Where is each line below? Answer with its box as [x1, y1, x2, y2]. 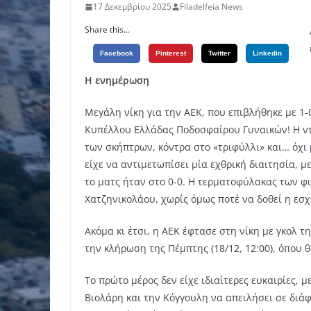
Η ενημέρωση [85, 74, 149, 87]
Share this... [85, 24, 130, 36]
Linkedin [253, 49, 282, 58]
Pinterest [155, 49, 186, 58]
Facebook [100, 49, 133, 58]
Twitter [208, 49, 230, 58]
